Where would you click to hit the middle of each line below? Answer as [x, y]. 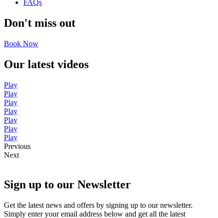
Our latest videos [46, 64]
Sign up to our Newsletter [67, 184]
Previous [17, 146]
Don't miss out [40, 23]
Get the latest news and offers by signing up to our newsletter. [98, 205]
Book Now [21, 44]
